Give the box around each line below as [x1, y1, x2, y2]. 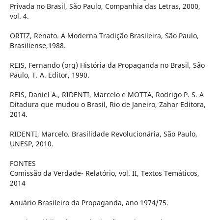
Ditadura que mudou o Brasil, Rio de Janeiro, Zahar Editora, [9, 100, 206, 110]
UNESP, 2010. [9, 139, 54, 149]
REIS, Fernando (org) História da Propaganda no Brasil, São [9, 60, 205, 70]
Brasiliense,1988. [9, 41, 66, 51]
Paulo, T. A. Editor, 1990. [9, 70, 89, 80]
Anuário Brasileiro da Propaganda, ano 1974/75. [9, 198, 168, 208]
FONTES [9, 159, 36, 168]
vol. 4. [9, 11, 29, 21]
